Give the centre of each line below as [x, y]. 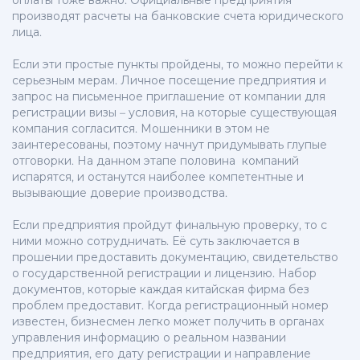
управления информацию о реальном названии [149, 338]
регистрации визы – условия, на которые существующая [174, 113]
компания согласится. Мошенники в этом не [141, 129]
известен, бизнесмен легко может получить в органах [168, 322]
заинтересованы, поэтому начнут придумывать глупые [170, 145]
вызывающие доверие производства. [123, 193]
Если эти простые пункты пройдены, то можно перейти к [178, 65]
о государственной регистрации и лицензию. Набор [164, 274]
